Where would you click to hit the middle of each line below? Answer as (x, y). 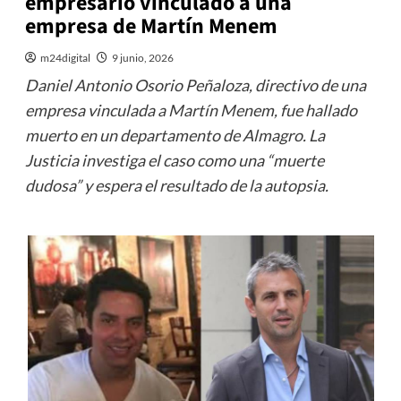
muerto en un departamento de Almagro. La (175, 136)
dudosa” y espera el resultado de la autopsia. (176, 186)
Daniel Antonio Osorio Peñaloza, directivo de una (195, 85)
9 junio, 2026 (142, 58)
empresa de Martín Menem (151, 27)
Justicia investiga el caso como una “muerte (174, 161)
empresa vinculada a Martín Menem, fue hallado (191, 111)
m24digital (65, 58)
